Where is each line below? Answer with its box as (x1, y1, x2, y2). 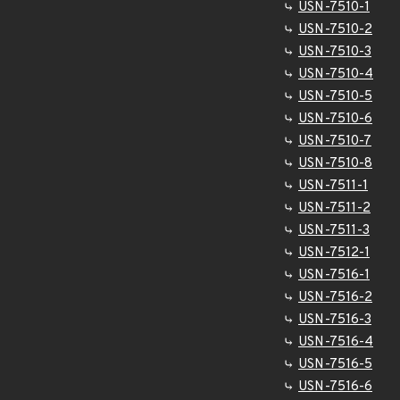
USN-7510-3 (298, 44, 371, 61)
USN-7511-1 (298, 178, 368, 195)
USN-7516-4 (298, 334, 373, 351)
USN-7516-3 (298, 312, 371, 329)
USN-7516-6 (298, 379, 372, 396)
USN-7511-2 (298, 200, 371, 217)
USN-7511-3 (298, 222, 370, 239)
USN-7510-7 (298, 133, 371, 150)
